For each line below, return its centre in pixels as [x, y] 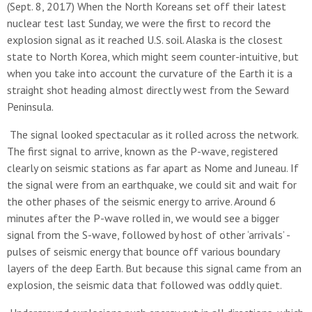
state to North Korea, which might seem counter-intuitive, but [153, 56]
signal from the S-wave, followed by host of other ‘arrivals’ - [148, 235]
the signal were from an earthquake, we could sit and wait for [152, 185]
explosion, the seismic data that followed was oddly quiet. [145, 285]
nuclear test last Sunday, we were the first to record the [139, 23]
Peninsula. [30, 107]
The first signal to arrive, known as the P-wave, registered [142, 151]
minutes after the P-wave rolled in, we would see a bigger [143, 218]
